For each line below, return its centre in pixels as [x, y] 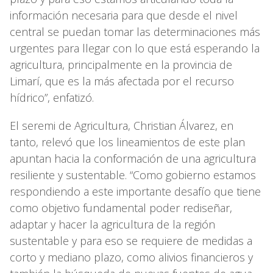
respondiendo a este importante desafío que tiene [135, 192]
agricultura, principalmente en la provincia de [121, 65]
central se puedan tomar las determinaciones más [135, 32]
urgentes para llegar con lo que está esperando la [135, 48]
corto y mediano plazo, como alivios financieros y [131, 257]
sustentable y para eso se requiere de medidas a [131, 241]
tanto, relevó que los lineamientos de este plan [127, 142]
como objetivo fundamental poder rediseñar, [121, 208]
